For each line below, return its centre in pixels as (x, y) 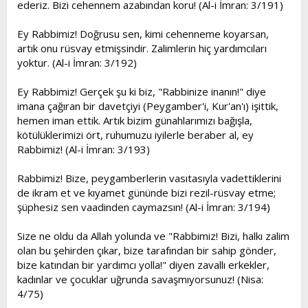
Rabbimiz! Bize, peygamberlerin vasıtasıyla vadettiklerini (149, 178)
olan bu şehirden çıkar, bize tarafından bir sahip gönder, (147, 250)
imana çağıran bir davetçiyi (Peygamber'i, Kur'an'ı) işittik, (148, 106)
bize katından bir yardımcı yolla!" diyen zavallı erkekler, (143, 265)
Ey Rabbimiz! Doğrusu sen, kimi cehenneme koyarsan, (143, 34)
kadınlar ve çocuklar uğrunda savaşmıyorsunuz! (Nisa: (140, 279)
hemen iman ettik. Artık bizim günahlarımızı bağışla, (135, 120)
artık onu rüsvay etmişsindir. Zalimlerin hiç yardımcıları (142, 48)
